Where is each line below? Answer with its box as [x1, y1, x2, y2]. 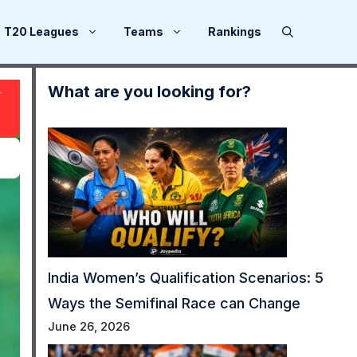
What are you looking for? [47, 82, 251, 102]
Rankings [208, 25, 261, 39]
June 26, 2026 [47, 320, 130, 335]
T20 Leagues [4, 25, 79, 39]
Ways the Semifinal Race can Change [47, 295, 300, 312]
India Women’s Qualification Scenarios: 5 [47, 269, 324, 287]
